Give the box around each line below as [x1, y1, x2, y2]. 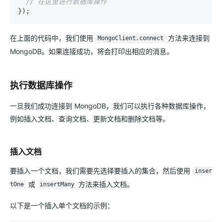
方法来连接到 [166, 33, 210, 42]
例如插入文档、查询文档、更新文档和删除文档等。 [10, 114, 169, 123]
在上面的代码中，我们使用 [10, 33, 95, 42]
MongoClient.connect [97, 35, 164, 42]
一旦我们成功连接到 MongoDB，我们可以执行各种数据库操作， [10, 101, 210, 110]
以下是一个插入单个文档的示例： [10, 201, 114, 210]
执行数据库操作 [10, 80, 72, 91]
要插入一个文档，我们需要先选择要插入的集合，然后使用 [10, 166, 192, 175]
